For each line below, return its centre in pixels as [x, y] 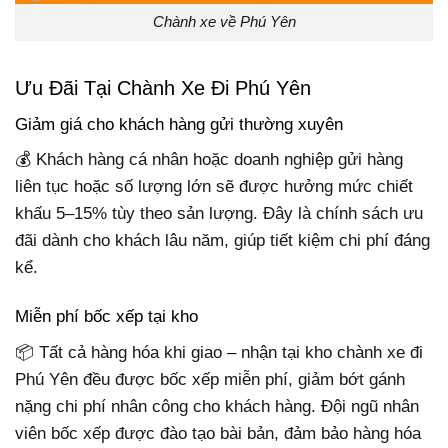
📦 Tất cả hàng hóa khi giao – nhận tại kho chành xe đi [219, 352]
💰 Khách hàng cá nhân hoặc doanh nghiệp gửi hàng [209, 160]
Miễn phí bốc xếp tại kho [106, 317]
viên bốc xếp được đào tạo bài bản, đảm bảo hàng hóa [218, 433]
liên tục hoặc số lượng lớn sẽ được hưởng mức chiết [214, 187]
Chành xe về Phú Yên [224, 22]
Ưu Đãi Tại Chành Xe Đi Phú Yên [163, 87]
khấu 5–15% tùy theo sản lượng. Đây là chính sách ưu [219, 214]
